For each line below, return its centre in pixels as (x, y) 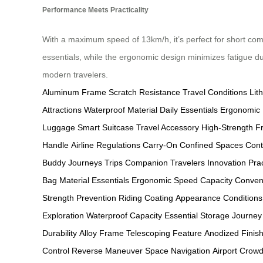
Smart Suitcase (106, 127)
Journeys (85, 162)
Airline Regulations (106, 145)
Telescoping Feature (164, 233)
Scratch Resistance (144, 92)
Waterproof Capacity (124, 215)
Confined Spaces (211, 145)
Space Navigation (178, 250)
